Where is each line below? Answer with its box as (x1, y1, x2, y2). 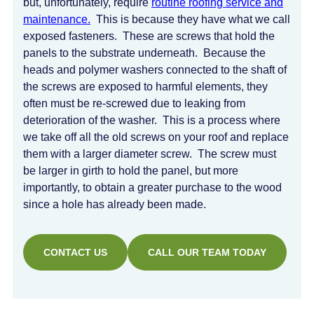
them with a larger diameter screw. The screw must (23, 148, 276, 160)
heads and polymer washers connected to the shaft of (23, 64, 287, 76)
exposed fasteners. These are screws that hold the (23, 30, 275, 42)
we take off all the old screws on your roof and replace (23, 131, 289, 143)
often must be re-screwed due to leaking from (23, 97, 245, 109)
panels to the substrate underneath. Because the (23, 47, 266, 59)
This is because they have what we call (90, 13, 290, 25)
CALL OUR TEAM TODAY (148, 247, 266, 258)
